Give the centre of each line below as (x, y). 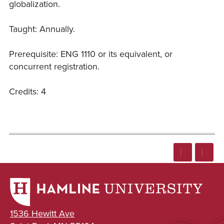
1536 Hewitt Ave (42, 214)
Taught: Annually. (42, 29)
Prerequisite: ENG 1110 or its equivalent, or (91, 54)
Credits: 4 (27, 91)
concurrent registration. (54, 66)
